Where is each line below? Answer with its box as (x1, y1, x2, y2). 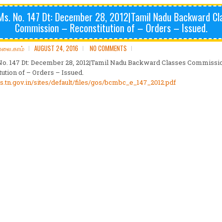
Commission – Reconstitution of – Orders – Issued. (14, 20, 208, 35)
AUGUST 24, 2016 (34, 43, 78, 53)
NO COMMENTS (90, 43, 127, 53)
